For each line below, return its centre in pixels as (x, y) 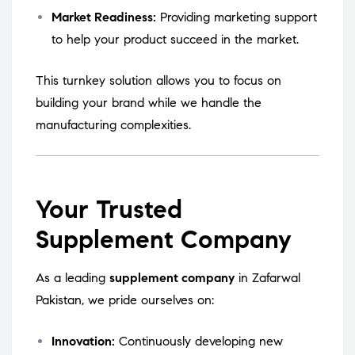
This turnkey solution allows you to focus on (158, 81)
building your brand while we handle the (149, 103)
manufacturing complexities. (113, 125)
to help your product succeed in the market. (175, 40)
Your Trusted (109, 210)
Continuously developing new (201, 342)
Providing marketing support (239, 17)
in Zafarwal (267, 278)
